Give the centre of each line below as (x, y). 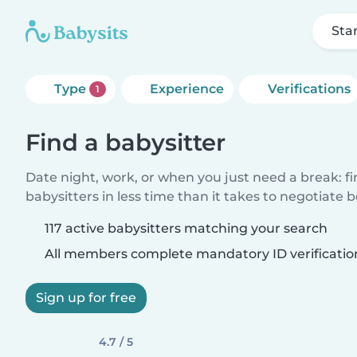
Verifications (309, 89)
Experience (186, 89)
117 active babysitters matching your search (186, 228)
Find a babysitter (126, 142)
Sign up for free (86, 298)
